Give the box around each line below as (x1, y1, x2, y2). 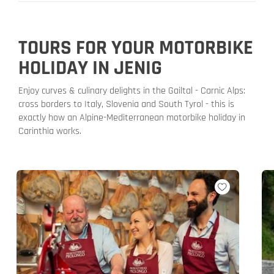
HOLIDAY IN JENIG (18, 54, 162, 81)
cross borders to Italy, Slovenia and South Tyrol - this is (18, 97, 234, 111)
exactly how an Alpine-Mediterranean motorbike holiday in (18, 111, 245, 124)
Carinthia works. (18, 124, 81, 138)
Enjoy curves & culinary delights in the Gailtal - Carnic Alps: (18, 84, 245, 97)
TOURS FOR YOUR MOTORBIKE (18, 34, 253, 61)
